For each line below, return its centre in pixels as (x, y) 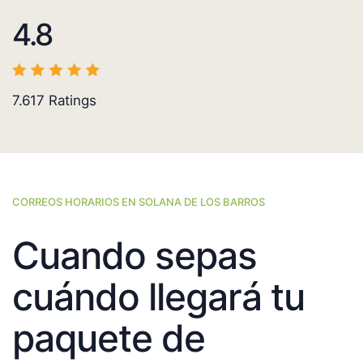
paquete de (109, 338)
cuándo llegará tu (158, 297)
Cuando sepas (135, 256)
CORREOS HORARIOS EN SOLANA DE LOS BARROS (139, 202)
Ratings (70, 101)
